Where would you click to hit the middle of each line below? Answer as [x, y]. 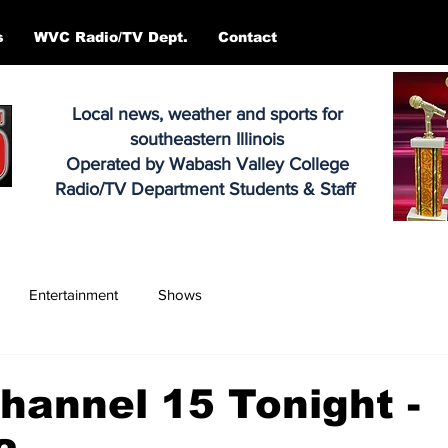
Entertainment [73, 294]
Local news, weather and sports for [207, 114]
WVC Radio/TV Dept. [111, 37]
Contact [247, 37]
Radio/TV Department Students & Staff [207, 189]
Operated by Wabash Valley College [207, 164]
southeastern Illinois [207, 139]
